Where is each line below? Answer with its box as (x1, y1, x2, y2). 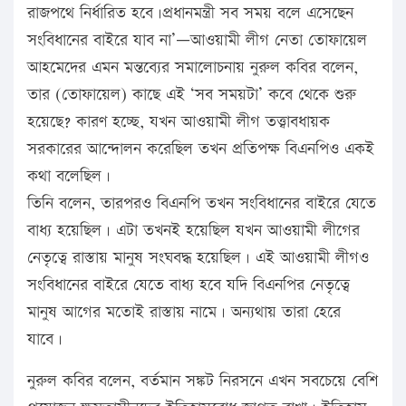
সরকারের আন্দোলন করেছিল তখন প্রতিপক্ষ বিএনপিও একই (27, 138, 374, 161)
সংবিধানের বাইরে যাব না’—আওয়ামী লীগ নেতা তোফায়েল (27, 29, 367, 53)
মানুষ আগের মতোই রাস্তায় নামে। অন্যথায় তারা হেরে (27, 301, 341, 324)
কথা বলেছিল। (27, 165, 111, 188)
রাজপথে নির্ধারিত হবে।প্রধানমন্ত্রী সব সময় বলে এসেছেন (27, 2, 353, 25)
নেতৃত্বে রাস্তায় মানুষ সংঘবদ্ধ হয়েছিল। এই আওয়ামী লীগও (27, 246, 369, 270)
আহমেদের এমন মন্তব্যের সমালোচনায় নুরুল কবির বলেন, (27, 56, 358, 80)
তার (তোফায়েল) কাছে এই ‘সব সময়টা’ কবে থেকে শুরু (27, 83, 356, 107)
